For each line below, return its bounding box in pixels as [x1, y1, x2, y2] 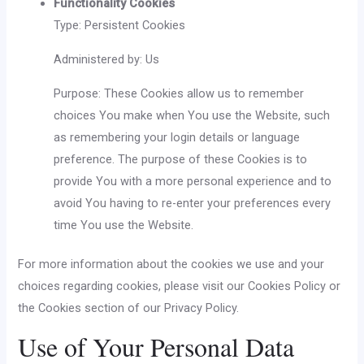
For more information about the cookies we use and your [18, 257, 325, 272]
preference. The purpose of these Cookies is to [54, 151, 308, 167]
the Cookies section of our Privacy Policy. [18, 301, 240, 316]
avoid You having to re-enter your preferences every [54, 195, 331, 210]
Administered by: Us [54, 51, 160, 67]
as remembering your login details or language [54, 129, 301, 145]
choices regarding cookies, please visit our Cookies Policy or [18, 279, 341, 294]
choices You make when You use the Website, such [54, 107, 331, 123]
